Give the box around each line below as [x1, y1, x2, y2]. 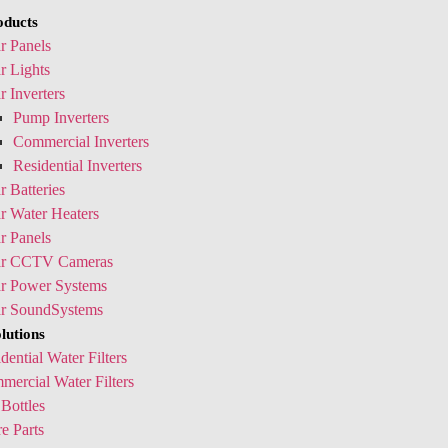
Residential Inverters [13, 157, 142, 174]
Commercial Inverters [13, 133, 149, 150]
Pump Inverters [13, 109, 109, 126]
